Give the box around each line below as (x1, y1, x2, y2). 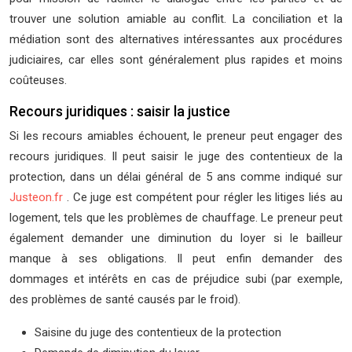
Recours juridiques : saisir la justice (9, 103, 230, 119)
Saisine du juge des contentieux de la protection (35, 325, 281, 339)
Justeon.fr (9, 190, 67, 204)
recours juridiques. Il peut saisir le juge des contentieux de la (9, 149, 343, 163)
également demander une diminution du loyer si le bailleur (9, 231, 343, 245)
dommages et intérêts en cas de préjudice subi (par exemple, (9, 272, 343, 286)
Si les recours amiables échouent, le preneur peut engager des (9, 129, 343, 143)
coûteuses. (9, 73, 67, 87)
